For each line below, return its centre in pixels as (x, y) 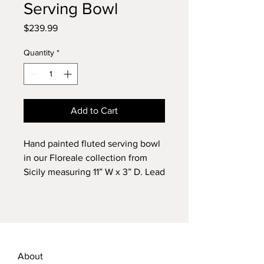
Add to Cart (94, 110)
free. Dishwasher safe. (69, 186)
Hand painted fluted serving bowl (92, 143)
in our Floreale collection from (85, 158)
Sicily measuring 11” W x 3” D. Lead (94, 172)
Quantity (39, 52)
